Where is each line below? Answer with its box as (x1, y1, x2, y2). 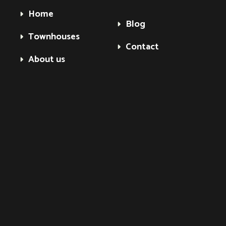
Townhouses (28, 29, 80, 44)
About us (28, 52, 65, 67)
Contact (126, 39, 159, 54)
